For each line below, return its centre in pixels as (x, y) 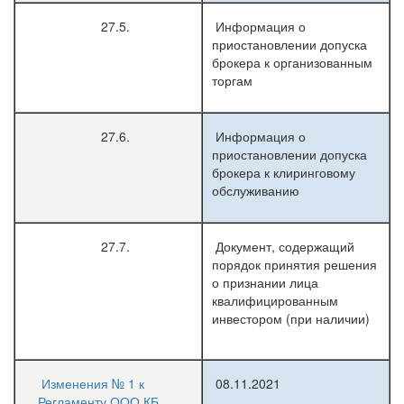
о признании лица (265, 282)
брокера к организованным (292, 62)
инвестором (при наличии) (291, 318)
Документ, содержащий (283, 246)
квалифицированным (275, 300)
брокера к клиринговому (284, 172)
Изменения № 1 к (93, 383)
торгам (232, 80)
